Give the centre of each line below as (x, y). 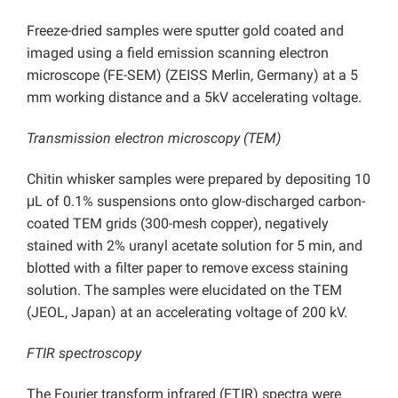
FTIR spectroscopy (84, 354)
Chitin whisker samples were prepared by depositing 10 (199, 179)
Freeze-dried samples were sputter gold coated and (185, 31)
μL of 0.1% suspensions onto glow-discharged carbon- (196, 202)
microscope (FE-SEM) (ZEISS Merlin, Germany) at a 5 (192, 76)
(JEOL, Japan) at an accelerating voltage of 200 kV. (187, 313)
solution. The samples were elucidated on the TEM (184, 291)
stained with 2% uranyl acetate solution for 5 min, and (195, 246)
